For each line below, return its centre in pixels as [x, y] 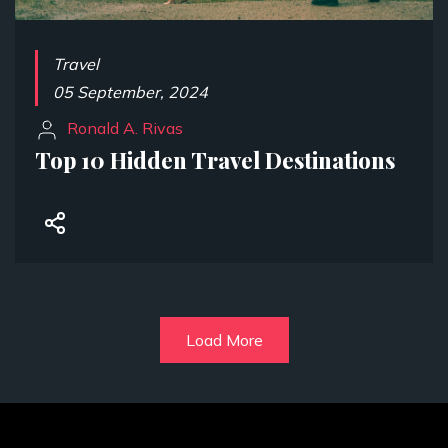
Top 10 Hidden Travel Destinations [215, 160]
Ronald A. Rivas [121, 128]
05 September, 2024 [130, 92]
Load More [224, 340]
